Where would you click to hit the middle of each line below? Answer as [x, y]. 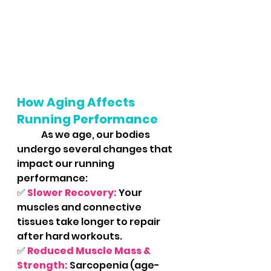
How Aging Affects [77, 102]
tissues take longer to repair [90, 222]
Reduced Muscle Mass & [90, 251]
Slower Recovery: [72, 193]
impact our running [67, 164]
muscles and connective [80, 207]
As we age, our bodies [29, 135]
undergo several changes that [96, 149]
